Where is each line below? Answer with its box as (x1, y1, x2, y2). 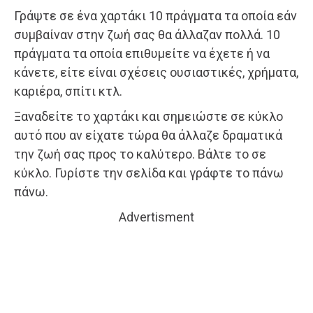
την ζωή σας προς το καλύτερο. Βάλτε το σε (14, 147, 266, 162)
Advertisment (119, 210, 194, 225)
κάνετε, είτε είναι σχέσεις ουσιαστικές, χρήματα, (14, 65, 298, 80)
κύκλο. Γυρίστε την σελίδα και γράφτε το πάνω (14, 166, 284, 181)
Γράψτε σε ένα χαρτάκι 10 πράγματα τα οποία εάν (14, 8, 297, 24)
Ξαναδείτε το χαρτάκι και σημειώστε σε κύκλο (14, 109, 283, 124)
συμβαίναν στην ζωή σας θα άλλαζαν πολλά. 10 (14, 27, 280, 43)
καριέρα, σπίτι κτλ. (14, 84, 122, 99)
